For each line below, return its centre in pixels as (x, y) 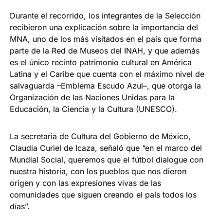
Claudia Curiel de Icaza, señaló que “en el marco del (106, 148)
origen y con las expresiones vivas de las (85, 183)
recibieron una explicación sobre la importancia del (104, 27)
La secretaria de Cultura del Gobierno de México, (100, 136)
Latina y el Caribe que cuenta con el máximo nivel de (107, 74)
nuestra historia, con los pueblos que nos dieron (98, 171)
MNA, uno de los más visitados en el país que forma (106, 39)
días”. (20, 206)
